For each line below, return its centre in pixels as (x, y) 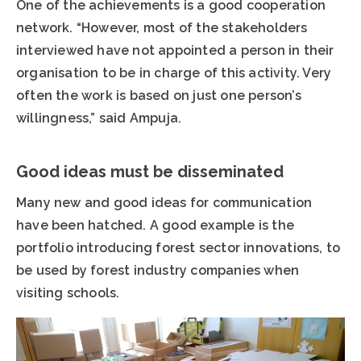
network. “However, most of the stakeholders (162, 28)
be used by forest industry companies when (158, 271)
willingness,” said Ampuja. (99, 118)
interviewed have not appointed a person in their (175, 51)
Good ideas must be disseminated (150, 172)
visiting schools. (68, 293)
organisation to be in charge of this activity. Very (174, 73)
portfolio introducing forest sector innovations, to (178, 248)
